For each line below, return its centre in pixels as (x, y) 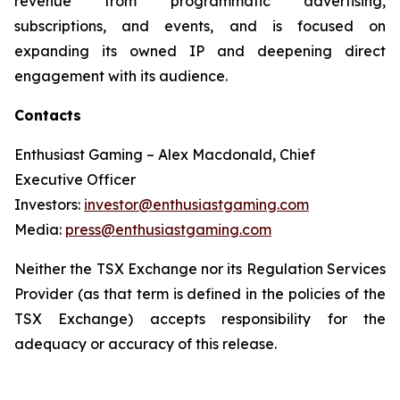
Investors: (49, 204)
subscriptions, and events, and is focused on (200, 26)
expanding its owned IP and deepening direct (200, 51)
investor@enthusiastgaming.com (196, 204)
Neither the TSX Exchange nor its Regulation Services (200, 269)
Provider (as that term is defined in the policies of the (200, 294)
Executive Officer (75, 179)
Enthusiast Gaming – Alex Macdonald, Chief (165, 154)
